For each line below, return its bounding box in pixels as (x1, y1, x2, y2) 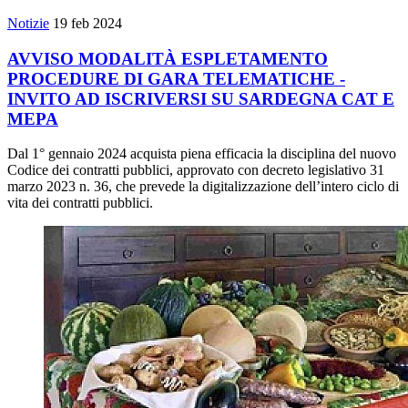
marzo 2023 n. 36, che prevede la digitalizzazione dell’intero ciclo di (7, 178, 399, 195)
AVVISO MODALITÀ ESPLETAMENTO (7, 48, 328, 68)
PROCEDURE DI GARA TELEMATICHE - (7, 68, 345, 88)
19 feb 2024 (53, 15, 122, 31)
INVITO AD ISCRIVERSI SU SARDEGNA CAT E (7, 88, 394, 108)
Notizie (7, 15, 49, 31)
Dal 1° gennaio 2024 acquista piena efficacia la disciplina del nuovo (7, 146, 396, 162)
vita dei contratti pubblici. (7, 195, 153, 211)
